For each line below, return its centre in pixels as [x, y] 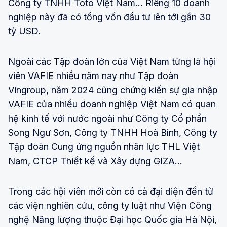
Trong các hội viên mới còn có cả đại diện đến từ [111, 191]
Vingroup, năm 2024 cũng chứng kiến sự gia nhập [113, 90]
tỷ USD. [24, 31]
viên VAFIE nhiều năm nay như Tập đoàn [93, 75]
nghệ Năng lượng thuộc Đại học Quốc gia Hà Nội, [112, 219]
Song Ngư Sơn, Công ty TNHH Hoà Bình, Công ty [113, 132]
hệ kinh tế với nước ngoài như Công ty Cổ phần [107, 118]
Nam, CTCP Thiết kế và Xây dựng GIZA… [95, 161]
